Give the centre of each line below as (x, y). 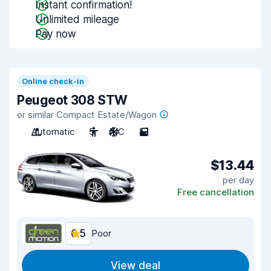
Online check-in (53, 81)
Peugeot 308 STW (72, 100)
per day (238, 180)
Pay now (56, 34)
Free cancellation (216, 192)
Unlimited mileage (77, 19)
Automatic (53, 132)
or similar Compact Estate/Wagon (87, 115)
